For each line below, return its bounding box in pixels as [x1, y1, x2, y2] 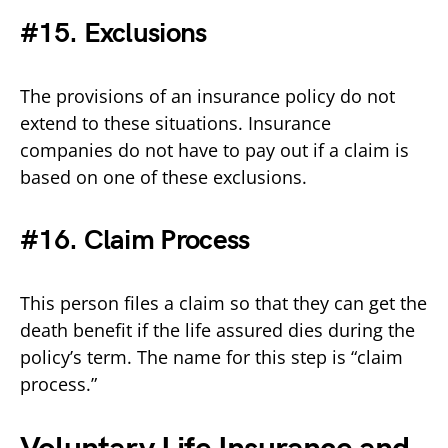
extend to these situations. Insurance [20, 110, 331, 135]
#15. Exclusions [20, 16, 207, 50]
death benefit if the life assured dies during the [20, 317, 415, 342]
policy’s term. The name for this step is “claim [20, 344, 403, 369]
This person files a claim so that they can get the [20, 290, 427, 315]
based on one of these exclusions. [20, 164, 307, 189]
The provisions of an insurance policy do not [20, 83, 395, 108]
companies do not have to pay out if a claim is [20, 137, 409, 162]
